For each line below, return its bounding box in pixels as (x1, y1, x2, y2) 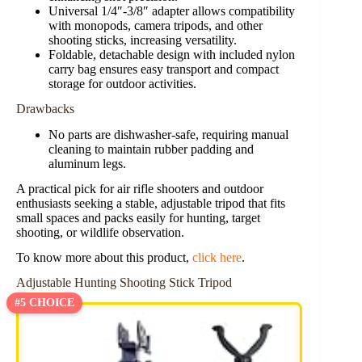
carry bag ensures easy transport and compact (48, 61, 279, 76)
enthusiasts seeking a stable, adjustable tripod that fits (16, 196, 285, 211)
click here (192, 250, 242, 264)
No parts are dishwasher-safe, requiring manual (48, 128, 288, 142)
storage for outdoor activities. (48, 76, 196, 90)
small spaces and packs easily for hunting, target (16, 211, 260, 225)
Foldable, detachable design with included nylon (48, 47, 295, 61)
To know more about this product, (16, 250, 192, 264)
